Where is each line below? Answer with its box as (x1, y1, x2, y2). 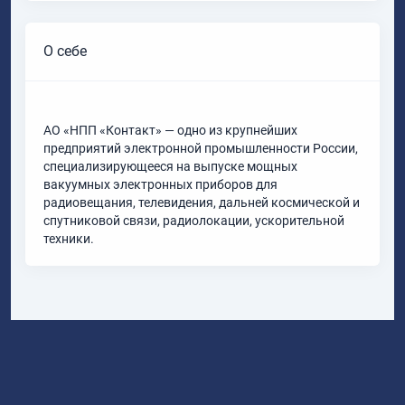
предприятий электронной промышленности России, (43, 141, 358, 156)
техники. (43, 231, 94, 247)
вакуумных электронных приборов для (43, 177, 278, 193)
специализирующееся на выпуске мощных (43, 159, 297, 174)
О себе (43, 42, 87, 61)
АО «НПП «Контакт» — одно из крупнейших (43, 123, 297, 138)
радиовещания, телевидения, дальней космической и (43, 195, 360, 211)
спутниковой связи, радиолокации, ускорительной (43, 213, 344, 229)
